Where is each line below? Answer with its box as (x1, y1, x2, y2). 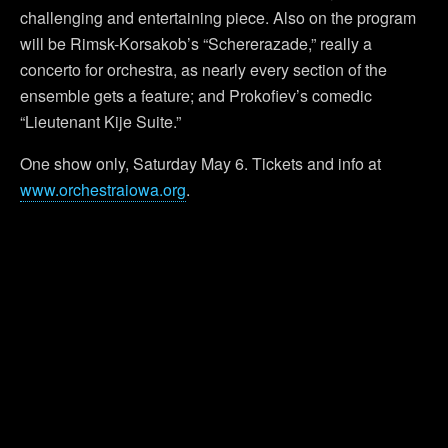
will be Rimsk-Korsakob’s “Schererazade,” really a (20, 32, 372, 55)
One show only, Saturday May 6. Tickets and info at (20, 152, 381, 175)
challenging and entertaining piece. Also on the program (20, 6, 416, 29)
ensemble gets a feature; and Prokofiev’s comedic (20, 84, 372, 107)
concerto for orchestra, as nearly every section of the (20, 58, 387, 81)
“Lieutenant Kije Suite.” (20, 110, 181, 133)
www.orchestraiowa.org (20, 178, 186, 201)
